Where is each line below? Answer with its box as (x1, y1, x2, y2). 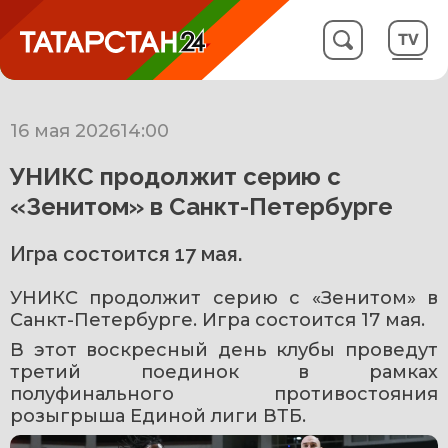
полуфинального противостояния (10, 383, 438, 405)
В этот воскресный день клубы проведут (10, 339, 438, 361)
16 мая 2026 (10, 120, 120, 142)
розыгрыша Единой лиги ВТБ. (10, 405, 306, 427)
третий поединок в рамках (10, 361, 438, 383)
